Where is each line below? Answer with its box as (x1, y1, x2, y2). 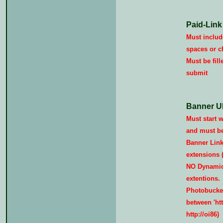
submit (186, 69, 208, 77)
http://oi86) (186, 211, 219, 218)
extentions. (186, 175, 220, 182)
